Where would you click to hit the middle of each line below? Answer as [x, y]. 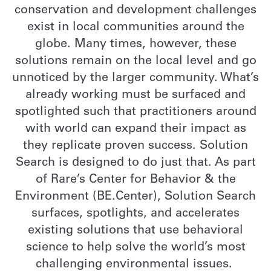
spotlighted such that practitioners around [135, 113]
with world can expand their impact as [135, 129]
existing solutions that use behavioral [135, 231]
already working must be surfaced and [135, 96]
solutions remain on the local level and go [135, 62]
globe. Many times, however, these [135, 45]
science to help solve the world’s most [135, 248]
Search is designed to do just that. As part [135, 163]
